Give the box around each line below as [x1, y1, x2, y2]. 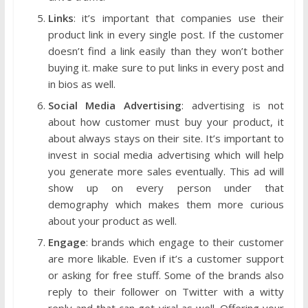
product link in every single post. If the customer [47, 27, 285, 41]
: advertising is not [181, 98, 285, 112]
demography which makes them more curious [47, 197, 285, 211]
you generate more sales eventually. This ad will [47, 164, 285, 178]
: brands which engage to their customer [85, 234, 285, 249]
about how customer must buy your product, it [47, 114, 285, 129]
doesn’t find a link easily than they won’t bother [47, 43, 285, 58]
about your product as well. [47, 213, 177, 228]
